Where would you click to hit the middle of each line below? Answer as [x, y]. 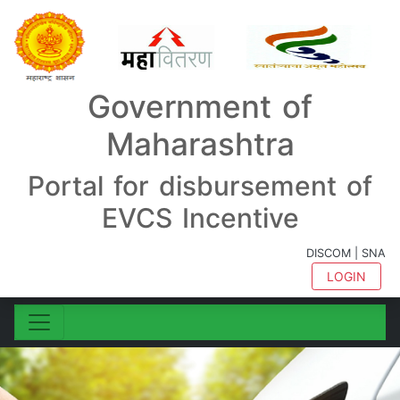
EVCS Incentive [200, 218]
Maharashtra [200, 144]
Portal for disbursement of [200, 186]
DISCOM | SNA [346, 253]
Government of [200, 106]
